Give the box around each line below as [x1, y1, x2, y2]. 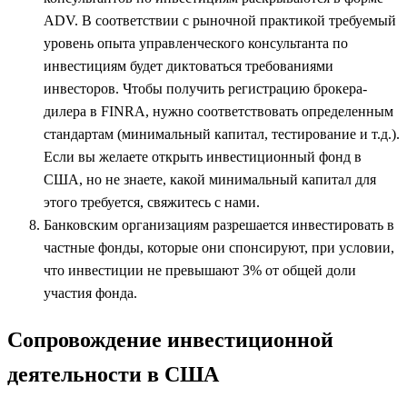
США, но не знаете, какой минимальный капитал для [44, 172, 376, 188]
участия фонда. [44, 285, 137, 302]
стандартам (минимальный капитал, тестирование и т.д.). [44, 126, 400, 143]
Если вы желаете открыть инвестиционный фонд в [44, 149, 362, 165]
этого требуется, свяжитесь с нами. [44, 194, 260, 211]
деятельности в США [7, 362, 219, 386]
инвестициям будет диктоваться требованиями [44, 58, 333, 74]
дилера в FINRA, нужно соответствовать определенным [44, 104, 393, 120]
